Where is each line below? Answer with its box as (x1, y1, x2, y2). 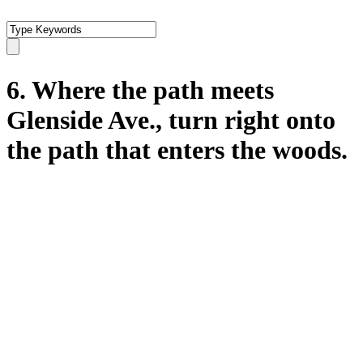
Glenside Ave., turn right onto (6, 105, 335, 135)
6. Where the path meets (6, 75, 274, 105)
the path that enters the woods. (6, 135, 348, 165)
